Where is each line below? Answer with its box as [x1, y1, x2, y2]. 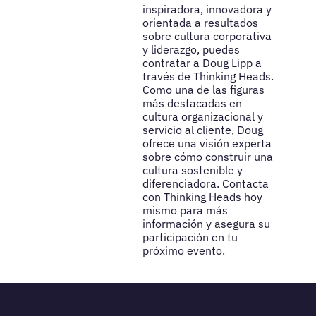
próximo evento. [142, 243, 225, 257]
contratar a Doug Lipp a [142, 55, 262, 70]
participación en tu [142, 229, 238, 244]
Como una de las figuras [142, 82, 265, 97]
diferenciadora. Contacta [142, 176, 269, 190]
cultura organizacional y [142, 109, 263, 123]
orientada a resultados [142, 15, 258, 30]
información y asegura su [142, 216, 270, 231]
